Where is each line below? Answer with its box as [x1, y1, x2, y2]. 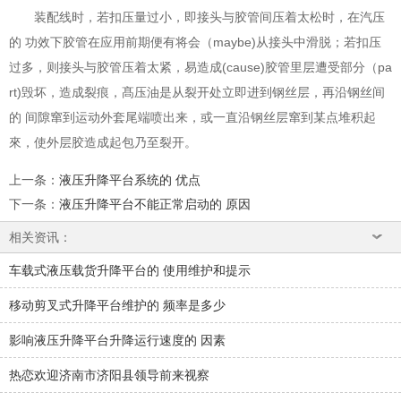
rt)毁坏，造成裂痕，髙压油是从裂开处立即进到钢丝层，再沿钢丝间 [9, 85, 385, 99]
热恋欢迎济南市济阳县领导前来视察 [9, 368, 209, 382]
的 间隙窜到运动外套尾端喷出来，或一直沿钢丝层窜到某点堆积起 [9, 110, 376, 124]
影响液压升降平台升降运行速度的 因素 [9, 333, 226, 347]
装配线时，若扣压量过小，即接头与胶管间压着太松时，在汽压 [34, 10, 385, 24]
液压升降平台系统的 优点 [59, 173, 200, 187]
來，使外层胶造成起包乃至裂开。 [9, 135, 197, 149]
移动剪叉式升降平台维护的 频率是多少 [9, 298, 226, 312]
